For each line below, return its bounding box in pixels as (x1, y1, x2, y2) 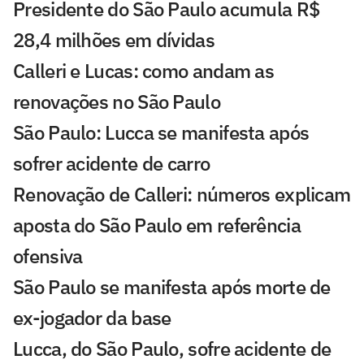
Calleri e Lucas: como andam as (13, 58, 274, 84)
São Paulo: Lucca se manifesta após (13, 119, 310, 146)
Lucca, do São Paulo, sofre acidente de (13, 336, 331, 362)
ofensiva (13, 243, 83, 270)
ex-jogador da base (13, 305, 171, 331)
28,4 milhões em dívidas (13, 27, 214, 54)
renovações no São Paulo (13, 89, 220, 115)
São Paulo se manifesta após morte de (13, 274, 331, 301)
